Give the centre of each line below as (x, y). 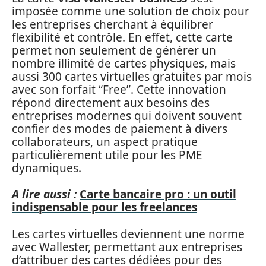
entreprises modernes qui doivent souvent (127, 115)
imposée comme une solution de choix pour (131, 11)
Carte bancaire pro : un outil (158, 194)
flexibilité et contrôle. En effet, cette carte (122, 37)
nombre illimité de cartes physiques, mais (124, 63)
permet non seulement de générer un (114, 50)
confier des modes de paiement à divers (120, 129)
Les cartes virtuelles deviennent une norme (128, 234)
